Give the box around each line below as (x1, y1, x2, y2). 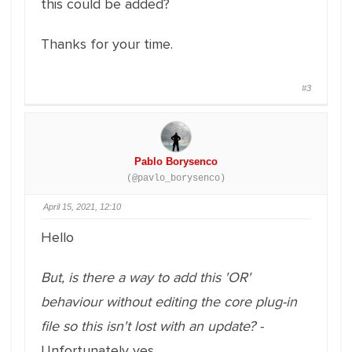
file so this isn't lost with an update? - (41, 317, 263, 335)
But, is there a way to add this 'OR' (41, 269, 251, 286)
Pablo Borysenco (134, 156, 218, 167)
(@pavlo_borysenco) (126, 173, 225, 184)
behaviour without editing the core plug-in (41, 293, 297, 310)
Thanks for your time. (41, 35, 173, 53)
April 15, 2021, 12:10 (43, 202, 121, 211)
